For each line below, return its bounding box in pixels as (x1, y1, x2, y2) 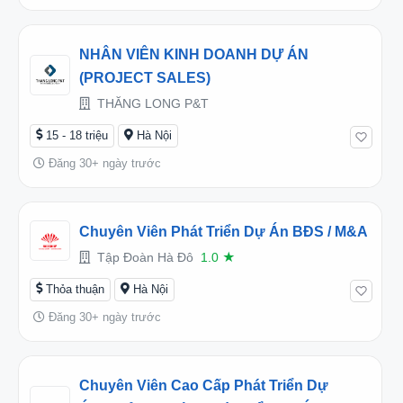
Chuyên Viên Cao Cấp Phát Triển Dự (79, 377, 328, 393)
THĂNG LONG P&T (94, 95, 209, 111)
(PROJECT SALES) (79, 69, 210, 85)
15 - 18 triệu (46, 128, 108, 142)
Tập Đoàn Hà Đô (94, 249, 193, 264)
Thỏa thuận (46, 282, 104, 296)
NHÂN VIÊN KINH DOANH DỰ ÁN (79, 46, 309, 62)
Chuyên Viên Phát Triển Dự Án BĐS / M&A (79, 223, 368, 239)
